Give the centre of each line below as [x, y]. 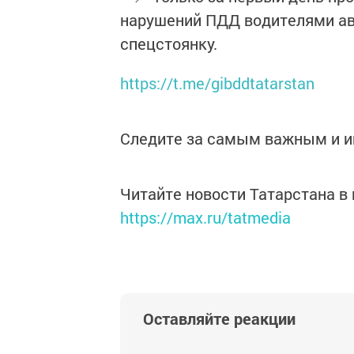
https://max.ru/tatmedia [205, 217]
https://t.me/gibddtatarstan [217, 83]
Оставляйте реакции [219, 318]
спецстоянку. [169, 43]
